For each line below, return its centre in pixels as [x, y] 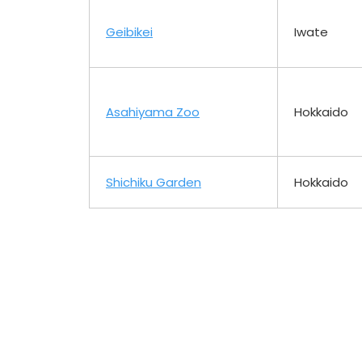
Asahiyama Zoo [153, 112]
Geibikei [129, 32]
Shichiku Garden [154, 182]
